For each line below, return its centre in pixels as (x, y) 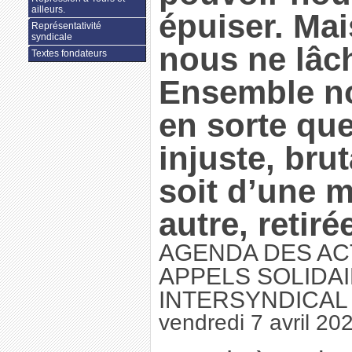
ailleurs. (48, 10)
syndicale (51, 37)
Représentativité (66, 26)
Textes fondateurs (69, 54)
